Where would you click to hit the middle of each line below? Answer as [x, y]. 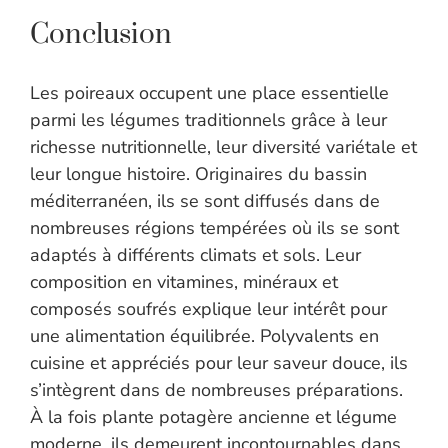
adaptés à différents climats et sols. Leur [195, 255]
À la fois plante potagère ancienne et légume [213, 417]
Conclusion [101, 35]
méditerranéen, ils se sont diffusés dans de [205, 201]
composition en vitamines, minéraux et [184, 282]
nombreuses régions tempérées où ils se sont [214, 228]
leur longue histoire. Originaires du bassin [198, 174]
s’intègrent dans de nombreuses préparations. [216, 390]
